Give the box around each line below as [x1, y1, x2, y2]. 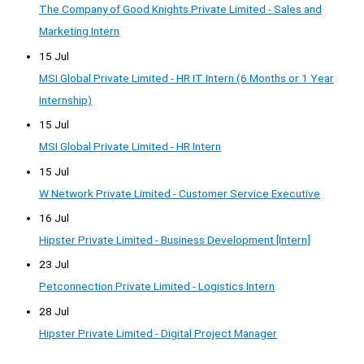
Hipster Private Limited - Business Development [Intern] [39, 233, 310, 247]
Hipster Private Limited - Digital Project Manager [39, 326, 277, 340]
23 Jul [39, 258, 69, 271]
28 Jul [39, 304, 69, 318]
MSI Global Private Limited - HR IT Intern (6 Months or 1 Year [39, 71, 334, 84]
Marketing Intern [39, 24, 119, 38]
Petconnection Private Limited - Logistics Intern [39, 279, 275, 293]
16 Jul [39, 211, 69, 225]
